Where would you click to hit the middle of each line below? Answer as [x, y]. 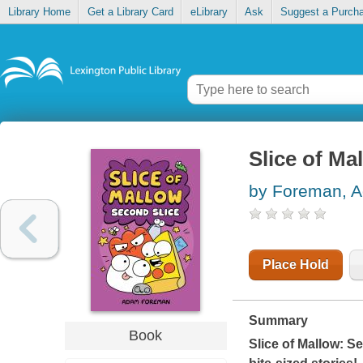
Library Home [39, 12]
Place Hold [295, 265]
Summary [278, 321]
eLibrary [209, 12]
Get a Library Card [130, 12]
